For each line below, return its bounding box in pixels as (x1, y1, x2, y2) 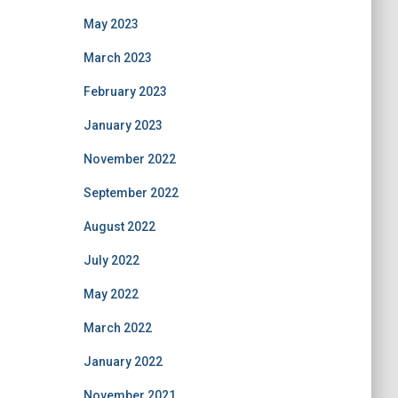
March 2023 (83, 51, 152, 65)
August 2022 (83, 219, 155, 234)
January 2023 (83, 118, 163, 132)
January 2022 (83, 354, 163, 369)
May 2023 (83, 17, 139, 31)
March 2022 (83, 321, 152, 335)
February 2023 (83, 84, 167, 99)
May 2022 (83, 287, 139, 301)
